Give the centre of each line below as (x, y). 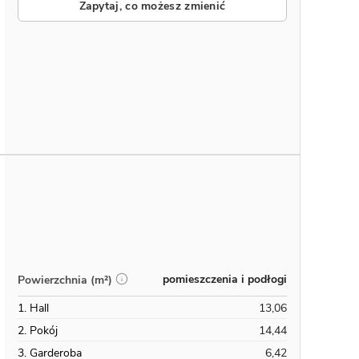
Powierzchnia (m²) (65, 280)
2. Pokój (38, 331)
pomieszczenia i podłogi (225, 279)
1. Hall (33, 308)
